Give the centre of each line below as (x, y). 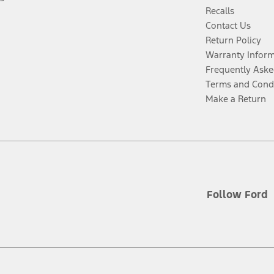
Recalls (220, 11)
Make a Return (236, 99)
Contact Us (228, 26)
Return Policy (234, 40)
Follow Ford (237, 194)
